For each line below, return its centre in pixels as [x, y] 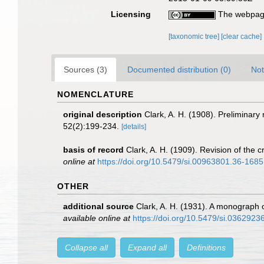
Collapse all [86, 247]
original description [103, 114]
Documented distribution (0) [179, 70]
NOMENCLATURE [95, 94]
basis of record [93, 150]
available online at [97, 218]
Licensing [131, 14]
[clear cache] [242, 37]
